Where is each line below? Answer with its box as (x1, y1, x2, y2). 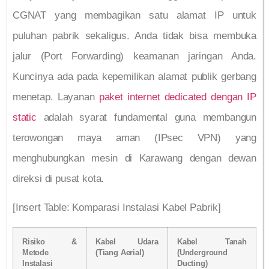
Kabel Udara (95, 237, 159, 246)
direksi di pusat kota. (13, 172, 104, 184)
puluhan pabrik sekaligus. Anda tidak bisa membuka (13, 29, 256, 41)
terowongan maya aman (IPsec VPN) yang (13, 131, 256, 144)
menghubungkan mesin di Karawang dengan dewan (13, 152, 256, 164)
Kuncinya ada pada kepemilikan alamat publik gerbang (13, 70, 256, 82)
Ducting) (177, 259, 208, 268)
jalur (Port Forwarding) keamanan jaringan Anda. (13, 50, 256, 62)
